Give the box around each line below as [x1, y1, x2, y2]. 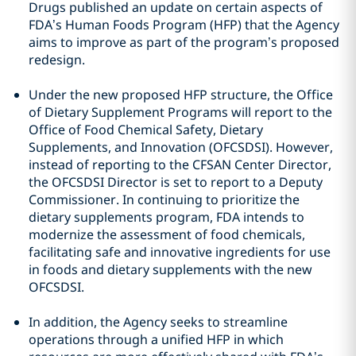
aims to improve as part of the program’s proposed [29, 33, 339, 51]
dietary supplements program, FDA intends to [29, 208, 304, 226]
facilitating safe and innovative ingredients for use [29, 243, 331, 261]
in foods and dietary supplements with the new [29, 261, 312, 278]
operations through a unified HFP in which [29, 331, 284, 348]
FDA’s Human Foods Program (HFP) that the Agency [29, 16, 339, 33]
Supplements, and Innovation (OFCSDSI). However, [29, 138, 333, 156]
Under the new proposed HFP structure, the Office [29, 86, 333, 103]
